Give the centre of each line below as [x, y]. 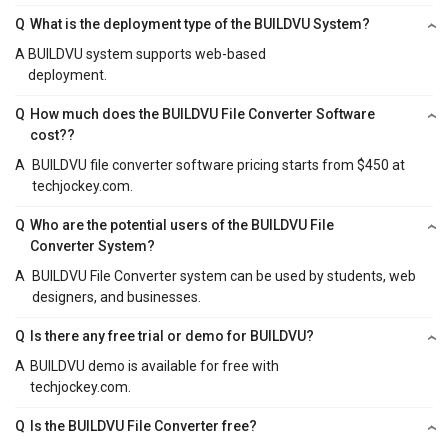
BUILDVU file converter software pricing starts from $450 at [218, 165]
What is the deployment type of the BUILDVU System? [200, 24]
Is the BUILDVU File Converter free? [144, 426]
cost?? [53, 135]
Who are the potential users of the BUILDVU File [182, 225]
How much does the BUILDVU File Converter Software [203, 114]
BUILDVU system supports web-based [147, 54]
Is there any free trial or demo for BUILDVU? [172, 336]
